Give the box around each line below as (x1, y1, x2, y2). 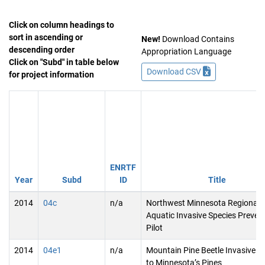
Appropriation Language (141, 47, 231, 56)
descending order (9, 45, 75, 54)
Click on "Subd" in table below (9, 57, 119, 67)
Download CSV (147, 67, 203, 76)
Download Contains (160, 34, 234, 44)
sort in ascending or (9, 33, 83, 42)
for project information (9, 70, 94, 79)
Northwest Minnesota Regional (146, 198, 260, 208)
